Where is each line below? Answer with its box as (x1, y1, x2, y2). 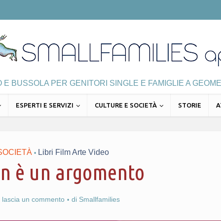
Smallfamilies (78, 195, 120, 203)
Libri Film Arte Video (37, 148, 109, 156)
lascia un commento (1, 195, 65, 203)
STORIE (178, 102, 201, 109)
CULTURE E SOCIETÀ (94, 102, 157, 109)
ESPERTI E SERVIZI (15, 102, 74, 109)
